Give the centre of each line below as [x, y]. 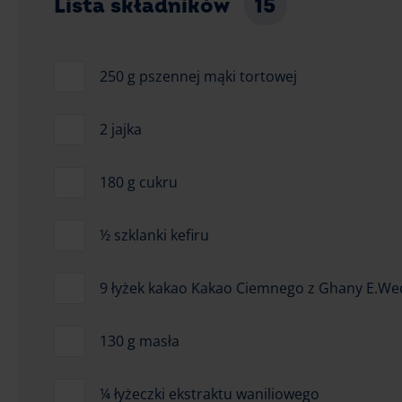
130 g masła [140, 341]
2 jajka [121, 129]
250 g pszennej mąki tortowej [198, 76]
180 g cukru [139, 182]
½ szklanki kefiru [154, 235]
